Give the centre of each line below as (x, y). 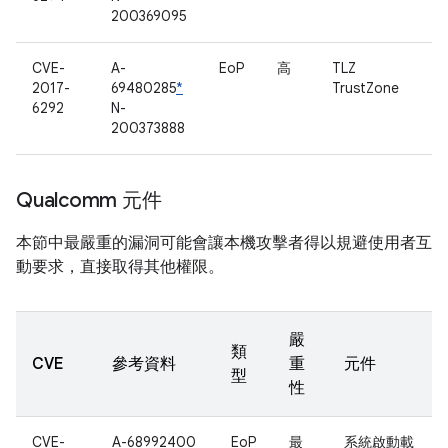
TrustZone (365, 88)
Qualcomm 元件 (89, 200)
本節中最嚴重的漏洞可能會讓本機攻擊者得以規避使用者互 (224, 243)
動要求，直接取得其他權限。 (120, 267)
